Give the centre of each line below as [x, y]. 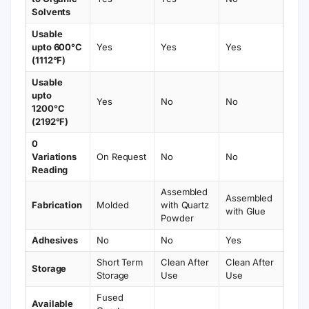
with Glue [246, 211]
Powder [177, 218]
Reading [50, 170]
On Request [122, 157]
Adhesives [55, 240]
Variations [54, 157]
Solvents [51, 12]
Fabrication [57, 205]
